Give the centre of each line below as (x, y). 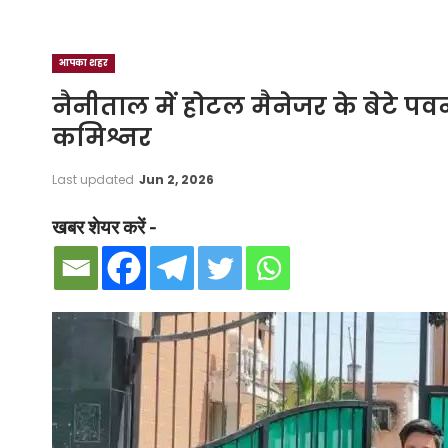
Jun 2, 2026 (176, 179)
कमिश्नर (102, 137)
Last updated (94, 179)
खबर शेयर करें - (104, 228)
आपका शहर (83, 63)
